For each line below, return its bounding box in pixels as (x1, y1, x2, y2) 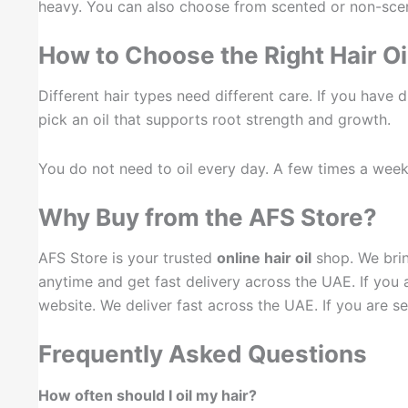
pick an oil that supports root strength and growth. (38, 110, 391, 129)
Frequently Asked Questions (38, 340, 367, 369)
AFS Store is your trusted (38, 249, 217, 268)
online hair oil (217, 249, 311, 268)
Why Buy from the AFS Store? (38, 203, 377, 232)
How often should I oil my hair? (38, 385, 257, 404)
